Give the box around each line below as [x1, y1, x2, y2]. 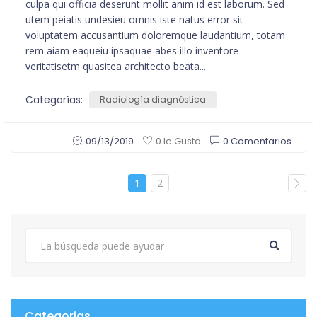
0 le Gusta [156, 134, 201, 149]
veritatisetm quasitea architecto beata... [25, 59, 206, 74]
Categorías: [25, 93, 86, 108]
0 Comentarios [223, 134, 292, 148]
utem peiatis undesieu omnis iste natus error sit [25, 13, 243, 27]
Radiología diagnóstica [100, 93, 206, 106]
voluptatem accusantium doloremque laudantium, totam [25, 28, 285, 42]
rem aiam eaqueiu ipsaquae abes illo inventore [25, 44, 238, 58]
